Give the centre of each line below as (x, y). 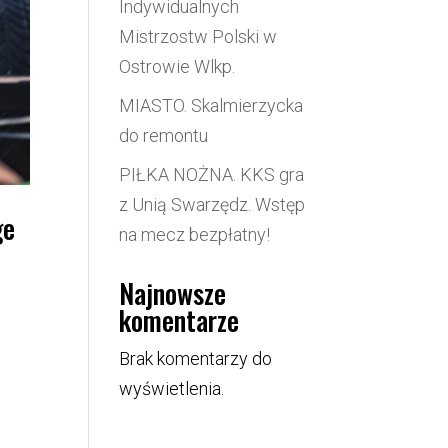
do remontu (164, 135)
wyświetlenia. (172, 388)
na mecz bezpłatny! (195, 234)
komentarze (179, 319)
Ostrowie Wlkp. (177, 66)
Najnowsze (173, 292)
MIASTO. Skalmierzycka (211, 105)
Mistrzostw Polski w (198, 36)
